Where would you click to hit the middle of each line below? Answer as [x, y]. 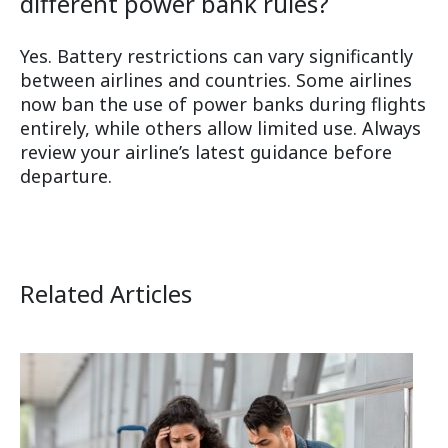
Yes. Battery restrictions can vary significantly [216, 56]
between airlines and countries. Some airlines [216, 80]
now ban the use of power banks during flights [223, 104]
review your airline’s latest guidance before [206, 152]
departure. [66, 176]
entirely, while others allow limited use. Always [220, 128]
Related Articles [106, 294]
